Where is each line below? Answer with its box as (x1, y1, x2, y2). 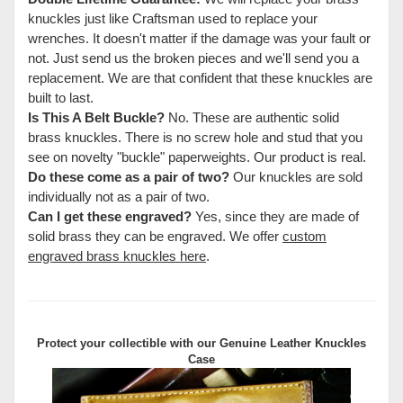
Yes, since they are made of (192, 208, 359, 224)
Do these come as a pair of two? (28, 168, 229, 184)
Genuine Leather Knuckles (219, 336, 366, 350)
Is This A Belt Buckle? (28, 109, 165, 125)
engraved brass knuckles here (28, 247, 206, 264)
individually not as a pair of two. (28, 188, 210, 204)
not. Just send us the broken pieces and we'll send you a (28, 49, 359, 66)
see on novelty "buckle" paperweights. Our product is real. (28, 148, 366, 165)
